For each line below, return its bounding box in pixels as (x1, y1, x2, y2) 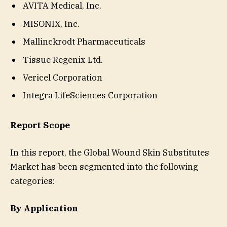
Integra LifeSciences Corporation (23, 90, 158, 101)
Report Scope (10, 120, 70, 131)
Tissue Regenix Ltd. (23, 54, 103, 65)
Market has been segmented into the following (10, 161, 198, 173)
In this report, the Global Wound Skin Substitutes (10, 147, 209, 159)
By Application (10, 203, 78, 214)
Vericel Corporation (23, 72, 102, 83)
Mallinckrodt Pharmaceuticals (23, 36, 145, 48)
